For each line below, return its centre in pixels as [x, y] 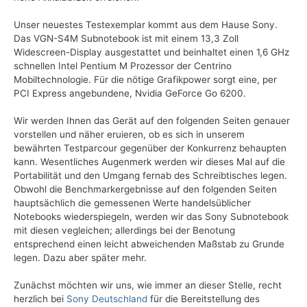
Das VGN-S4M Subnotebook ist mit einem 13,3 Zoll [126, 39]
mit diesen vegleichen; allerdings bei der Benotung [124, 231]
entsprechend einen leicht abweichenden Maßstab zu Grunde [149, 244]
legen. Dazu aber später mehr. [80, 258]
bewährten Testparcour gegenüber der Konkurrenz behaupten [150, 148]
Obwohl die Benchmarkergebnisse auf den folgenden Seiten [145, 189]
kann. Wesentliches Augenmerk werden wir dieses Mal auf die [149, 162]
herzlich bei [40, 299]
